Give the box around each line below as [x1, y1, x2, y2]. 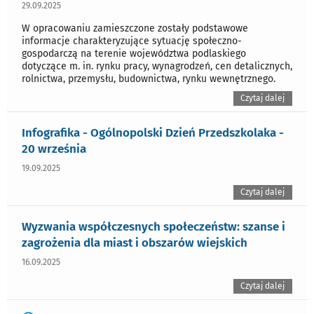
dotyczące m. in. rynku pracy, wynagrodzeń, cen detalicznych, [22, 60, 292, 72]
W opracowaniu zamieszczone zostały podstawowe [22, 22, 248, 34]
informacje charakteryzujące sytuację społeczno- [22, 34, 242, 47]
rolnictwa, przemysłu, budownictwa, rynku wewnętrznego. [22, 72, 275, 85]
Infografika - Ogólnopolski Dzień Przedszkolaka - [22, 125, 284, 139]
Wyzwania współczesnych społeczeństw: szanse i [22, 219, 285, 233]
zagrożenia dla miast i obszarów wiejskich [22, 235, 247, 250]
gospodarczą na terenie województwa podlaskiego [22, 47, 246, 60]
